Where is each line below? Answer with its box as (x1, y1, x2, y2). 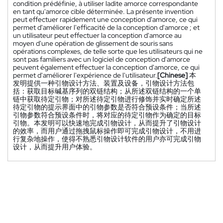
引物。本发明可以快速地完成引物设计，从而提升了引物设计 (13, 118, 201, 128)
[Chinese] (157, 71, 188, 80)
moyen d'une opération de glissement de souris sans (13, 39, 173, 48)
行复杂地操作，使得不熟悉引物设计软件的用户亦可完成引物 (13, 134, 201, 144)
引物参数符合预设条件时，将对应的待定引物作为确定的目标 (13, 111, 201, 120)
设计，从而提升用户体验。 (13, 142, 97, 152)
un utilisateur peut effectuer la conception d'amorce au (13, 31, 182, 40)
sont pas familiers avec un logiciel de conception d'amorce (13, 55, 190, 64)
